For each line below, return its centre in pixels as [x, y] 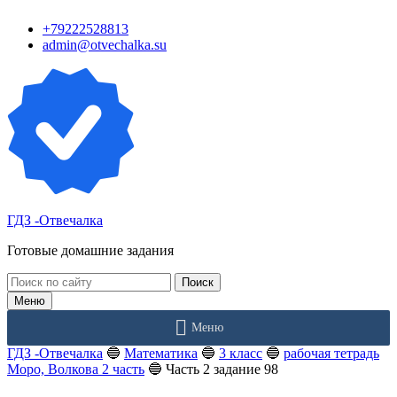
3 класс [241, 353]
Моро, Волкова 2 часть [76, 369]
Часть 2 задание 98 [222, 369]
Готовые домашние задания [90, 250]
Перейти [32, 14]
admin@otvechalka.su [105, 45]
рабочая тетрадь [331, 353]
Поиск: [27, 280]
